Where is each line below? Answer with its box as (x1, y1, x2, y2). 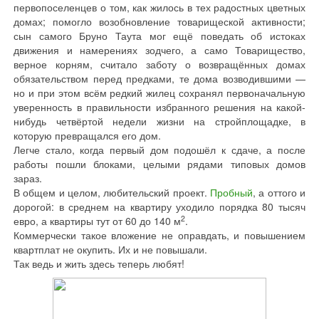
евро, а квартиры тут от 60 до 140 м (14, 214, 181, 228)
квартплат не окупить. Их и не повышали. (14, 242, 207, 256)
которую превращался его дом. (14, 128, 161, 142)
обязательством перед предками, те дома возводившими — (14, 71, 305, 85)
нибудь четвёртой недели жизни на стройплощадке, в (14, 114, 305, 128)
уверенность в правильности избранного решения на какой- (14, 100, 305, 114)
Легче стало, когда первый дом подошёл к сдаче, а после (14, 142, 305, 157)
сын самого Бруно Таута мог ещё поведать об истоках (14, 28, 305, 43)
